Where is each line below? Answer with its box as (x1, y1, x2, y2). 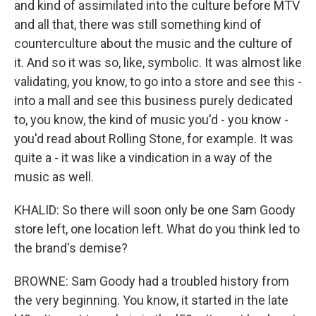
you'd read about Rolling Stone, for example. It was (14, 131, 293, 146)
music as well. (14, 169, 94, 184)
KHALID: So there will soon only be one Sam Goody (14, 202, 296, 217)
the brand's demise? (14, 241, 128, 255)
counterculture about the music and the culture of (14, 36, 293, 51)
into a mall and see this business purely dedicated (14, 93, 293, 108)
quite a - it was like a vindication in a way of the (14, 150, 272, 165)
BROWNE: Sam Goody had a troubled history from (14, 274, 289, 288)
